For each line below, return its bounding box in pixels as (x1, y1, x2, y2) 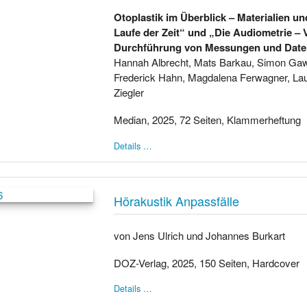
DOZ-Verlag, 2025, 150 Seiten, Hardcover (114, 256, 300, 270)
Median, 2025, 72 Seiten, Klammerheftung (114, 112, 302, 127)
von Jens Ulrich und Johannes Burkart (114, 228, 286, 243)
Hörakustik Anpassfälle (114, 191, 240, 210)
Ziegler (114, 84, 145, 99)
